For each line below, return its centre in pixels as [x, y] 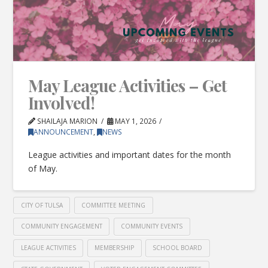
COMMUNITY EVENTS [152, 226]
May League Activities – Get [127, 85]
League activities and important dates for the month [130, 155]
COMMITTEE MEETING [114, 205]
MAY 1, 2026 [134, 121]
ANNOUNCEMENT [64, 132]
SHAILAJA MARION [67, 121]
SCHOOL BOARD [178, 248]
